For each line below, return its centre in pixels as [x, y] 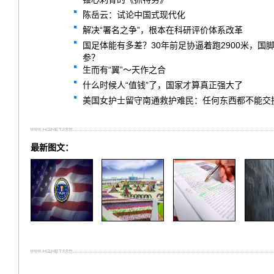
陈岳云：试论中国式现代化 [134, 15]
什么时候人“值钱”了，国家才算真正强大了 [163, 85]
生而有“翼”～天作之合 [124, 70]
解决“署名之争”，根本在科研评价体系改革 [163, 30]
